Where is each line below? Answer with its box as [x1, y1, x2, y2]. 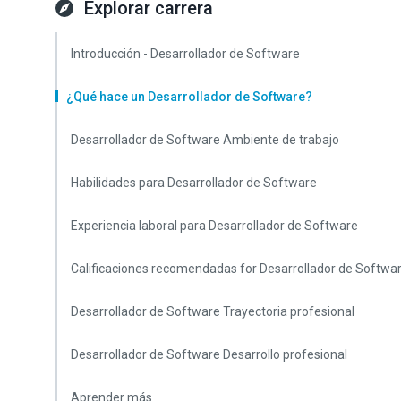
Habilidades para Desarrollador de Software [71, 175, 317, 190]
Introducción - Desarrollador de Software [71, 47, 300, 61]
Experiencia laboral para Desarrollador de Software [71, 218, 358, 233]
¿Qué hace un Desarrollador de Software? [66, 90, 312, 104]
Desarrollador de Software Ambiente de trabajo [71, 132, 339, 147]
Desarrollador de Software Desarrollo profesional [71, 347, 347, 362]
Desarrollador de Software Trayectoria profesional [71, 304, 354, 319]
